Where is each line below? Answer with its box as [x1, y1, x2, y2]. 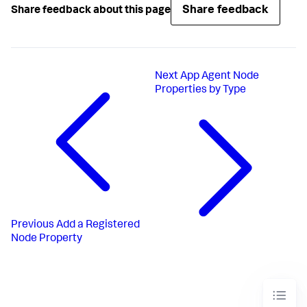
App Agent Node [180, 71, 260, 82]
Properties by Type [155, 85, 247, 96]
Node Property [11, 234, 82, 245]
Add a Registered [56, 220, 140, 232]
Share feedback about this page [11, 5, 171, 16]
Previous [11, 220, 54, 232]
